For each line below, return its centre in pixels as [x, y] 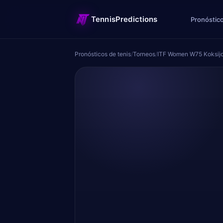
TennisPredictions [124, 19]
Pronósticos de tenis [103, 54]
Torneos [144, 54]
